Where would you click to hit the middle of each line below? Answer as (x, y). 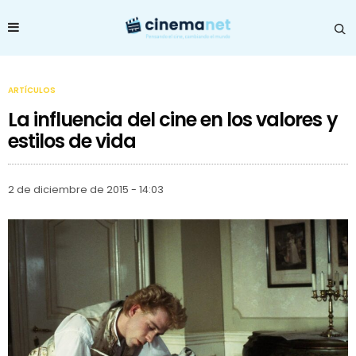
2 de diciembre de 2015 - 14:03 (86, 189)
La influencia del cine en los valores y (173, 119)
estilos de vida (72, 141)
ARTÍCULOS (32, 90)
